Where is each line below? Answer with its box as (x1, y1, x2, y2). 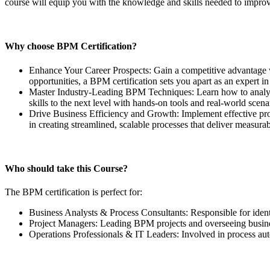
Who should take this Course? (5, 163, 128, 174)
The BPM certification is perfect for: (5, 187, 142, 198)
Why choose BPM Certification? (5, 41, 137, 52)
